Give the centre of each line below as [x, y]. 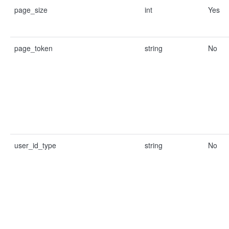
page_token [33, 48]
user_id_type [35, 145]
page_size [31, 10]
